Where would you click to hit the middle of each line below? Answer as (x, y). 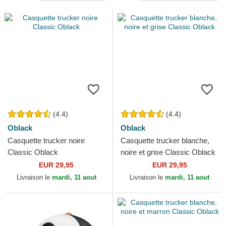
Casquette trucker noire (46, 140)
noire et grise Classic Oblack (168, 152)
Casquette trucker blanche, (165, 140)
